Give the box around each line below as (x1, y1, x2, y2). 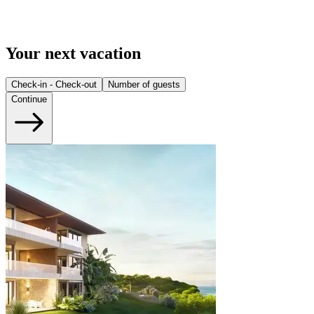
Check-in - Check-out (11, 79, 97, 90)
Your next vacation (6, 44, 141, 63)
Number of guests (108, 79, 180, 90)
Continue (11, 94, 47, 105)
